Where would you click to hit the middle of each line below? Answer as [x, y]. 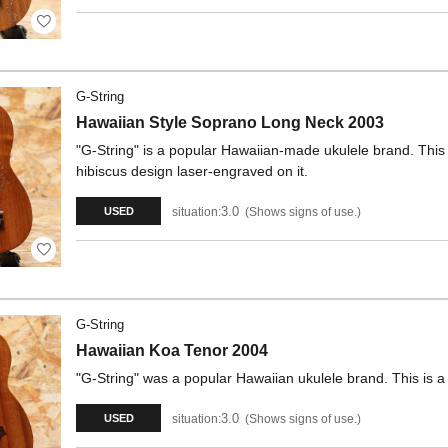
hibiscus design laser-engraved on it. [192, 171]
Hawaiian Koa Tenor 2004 [172, 350]
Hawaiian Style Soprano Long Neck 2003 [230, 122]
